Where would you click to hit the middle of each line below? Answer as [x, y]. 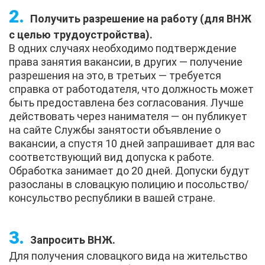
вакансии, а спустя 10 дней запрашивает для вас [132, 143]
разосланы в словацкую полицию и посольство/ [129, 184]
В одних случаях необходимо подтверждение [123, 48]
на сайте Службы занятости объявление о [115, 130]
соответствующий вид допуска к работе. [112, 157]
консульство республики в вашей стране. [112, 198]
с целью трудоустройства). [81, 34]
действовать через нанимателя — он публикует [128, 116]
